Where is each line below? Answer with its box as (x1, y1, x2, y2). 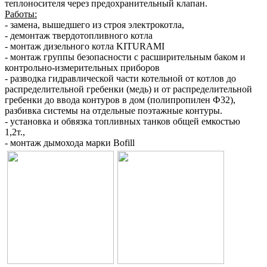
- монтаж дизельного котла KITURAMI (5, 41, 164, 52)
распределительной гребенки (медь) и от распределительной (5, 84, 252, 95)
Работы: (5, 9, 37, 20)
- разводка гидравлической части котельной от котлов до (5, 73, 236, 84)
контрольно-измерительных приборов (5, 63, 160, 73)
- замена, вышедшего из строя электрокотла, (5, 20, 184, 30)
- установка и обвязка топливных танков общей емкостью (5, 116, 240, 127)
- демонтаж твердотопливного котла (5, 30, 153, 41)
